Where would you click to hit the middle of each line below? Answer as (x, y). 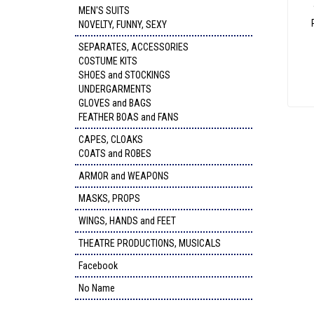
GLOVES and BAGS (115, 103)
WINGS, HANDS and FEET (127, 221)
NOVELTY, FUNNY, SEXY (123, 25)
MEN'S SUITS (104, 11)
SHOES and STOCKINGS (124, 75)
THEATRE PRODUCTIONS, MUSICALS (150, 243)
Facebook (98, 266)
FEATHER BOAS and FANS (129, 117)
